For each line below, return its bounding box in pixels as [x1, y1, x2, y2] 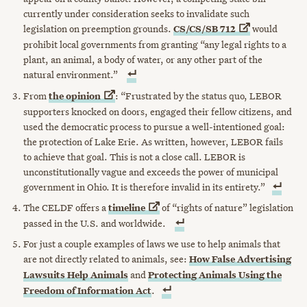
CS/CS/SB [173, 23, 221, 36]
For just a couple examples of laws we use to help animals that [23, 238, 281, 251]
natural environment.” [23, 69, 121, 82]
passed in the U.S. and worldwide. [23, 217, 169, 230]
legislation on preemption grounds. [23, 23, 174, 36]
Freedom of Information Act [23, 284, 152, 298]
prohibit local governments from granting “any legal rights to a [23, 38, 287, 51]
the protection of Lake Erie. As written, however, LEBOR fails [23, 135, 284, 148]
